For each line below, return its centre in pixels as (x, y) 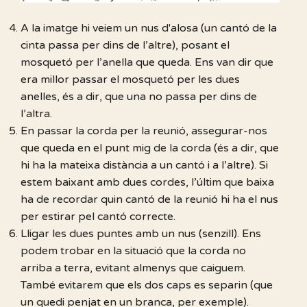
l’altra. (36, 114)
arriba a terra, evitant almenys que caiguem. (133, 268)
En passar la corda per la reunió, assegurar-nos (144, 131)
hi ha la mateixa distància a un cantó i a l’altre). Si (144, 165)
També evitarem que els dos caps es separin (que (147, 285)
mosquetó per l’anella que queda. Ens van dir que (147, 63)
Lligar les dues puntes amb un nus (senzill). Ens (141, 234)
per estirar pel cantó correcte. (98, 217)
